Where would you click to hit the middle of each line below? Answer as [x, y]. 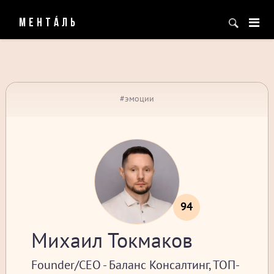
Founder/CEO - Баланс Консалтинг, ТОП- [135, 265]
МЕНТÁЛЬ [49, 23]
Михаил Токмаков [112, 240]
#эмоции [137, 98]
